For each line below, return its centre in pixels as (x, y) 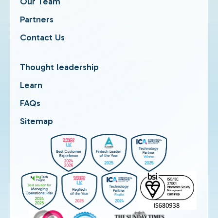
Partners (37, 19)
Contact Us (42, 37)
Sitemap (36, 121)
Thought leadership (59, 67)
